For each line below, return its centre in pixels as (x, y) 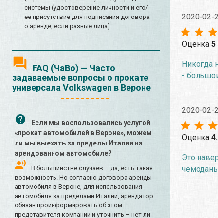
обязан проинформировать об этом (68, 205)
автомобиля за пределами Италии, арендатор (84, 196)
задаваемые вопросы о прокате (80, 78)
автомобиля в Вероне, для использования (78, 187)
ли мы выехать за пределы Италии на (79, 143)
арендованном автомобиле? (63, 154)
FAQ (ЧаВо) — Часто (74, 68)
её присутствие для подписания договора (87, 17)
